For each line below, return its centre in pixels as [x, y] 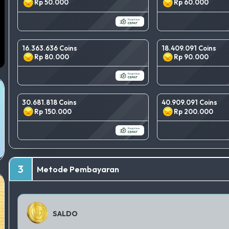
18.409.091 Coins [189, 48]
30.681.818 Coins [50, 102]
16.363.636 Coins [50, 48]
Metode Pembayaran [78, 169]
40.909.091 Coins [189, 102]
